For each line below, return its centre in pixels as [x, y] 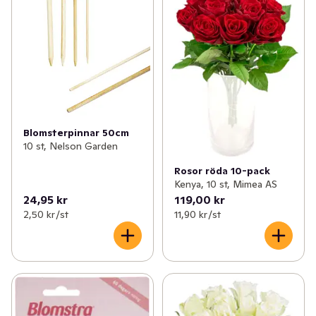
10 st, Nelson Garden [71, 146]
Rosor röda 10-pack [222, 171]
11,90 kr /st [197, 215]
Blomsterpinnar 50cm [76, 133]
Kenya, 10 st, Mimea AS [225, 184]
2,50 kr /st [46, 215]
